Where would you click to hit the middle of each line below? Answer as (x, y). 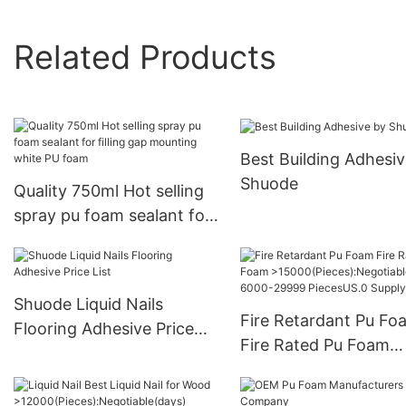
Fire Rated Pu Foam (314, 345)
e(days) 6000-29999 (319, 394)
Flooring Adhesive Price (104, 329)
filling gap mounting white (113, 240)
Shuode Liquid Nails (88, 304)
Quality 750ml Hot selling (109, 191)
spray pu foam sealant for (112, 216)
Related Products (145, 57)
